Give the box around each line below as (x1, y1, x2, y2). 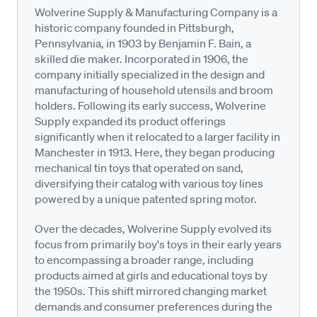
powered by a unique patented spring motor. (35, 191, 257, 206)
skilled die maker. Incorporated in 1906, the (35, 51, 248, 66)
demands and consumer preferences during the (35, 299, 272, 313)
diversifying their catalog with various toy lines (35, 175, 263, 190)
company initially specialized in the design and (35, 67, 265, 81)
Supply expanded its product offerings (35, 113, 226, 128)
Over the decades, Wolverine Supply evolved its (35, 221, 272, 236)
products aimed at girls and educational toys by (35, 267, 267, 282)
